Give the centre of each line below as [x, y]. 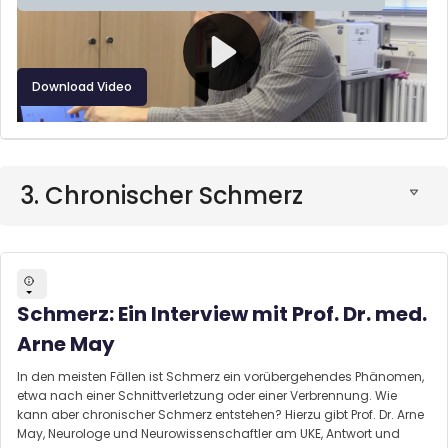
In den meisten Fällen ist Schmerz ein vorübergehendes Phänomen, [220, 376]
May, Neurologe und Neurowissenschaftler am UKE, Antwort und [208, 433]
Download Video [82, 87]
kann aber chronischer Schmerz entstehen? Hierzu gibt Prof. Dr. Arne [220, 414]
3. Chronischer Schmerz [161, 196]
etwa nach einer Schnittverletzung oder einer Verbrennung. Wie [207, 395]
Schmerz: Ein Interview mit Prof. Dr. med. [222, 313]
